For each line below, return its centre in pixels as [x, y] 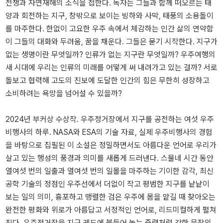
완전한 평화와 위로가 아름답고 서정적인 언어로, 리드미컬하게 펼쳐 [111, 210]
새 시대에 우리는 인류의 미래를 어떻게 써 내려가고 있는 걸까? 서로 [111, 67]
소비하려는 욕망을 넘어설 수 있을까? [64, 93]
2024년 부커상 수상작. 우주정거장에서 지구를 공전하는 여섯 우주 [110, 119]
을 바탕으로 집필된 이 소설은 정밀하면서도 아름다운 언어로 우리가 [111, 145]
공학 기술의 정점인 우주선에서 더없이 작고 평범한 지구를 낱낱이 [108, 184]
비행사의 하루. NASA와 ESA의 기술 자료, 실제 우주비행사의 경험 [109, 132]
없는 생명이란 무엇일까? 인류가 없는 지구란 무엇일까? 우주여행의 [111, 55]
